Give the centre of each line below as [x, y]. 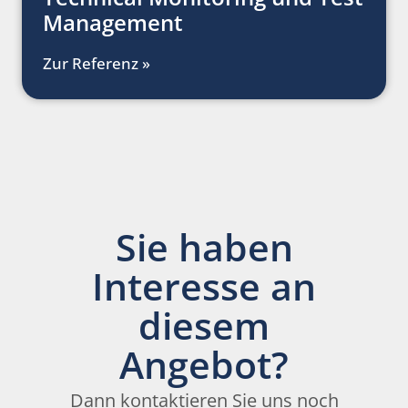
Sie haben [204, 247]
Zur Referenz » [97, 64]
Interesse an [204, 286]
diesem [204, 326]
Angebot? [204, 365]
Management [113, 23]
